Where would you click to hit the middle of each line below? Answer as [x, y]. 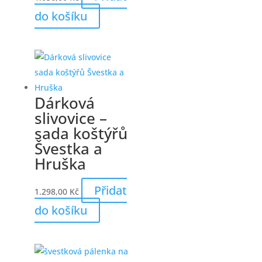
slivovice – [70, 118]
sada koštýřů [81, 133]
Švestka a [68, 149]
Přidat [110, 190]
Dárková [64, 103]
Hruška [60, 164]
